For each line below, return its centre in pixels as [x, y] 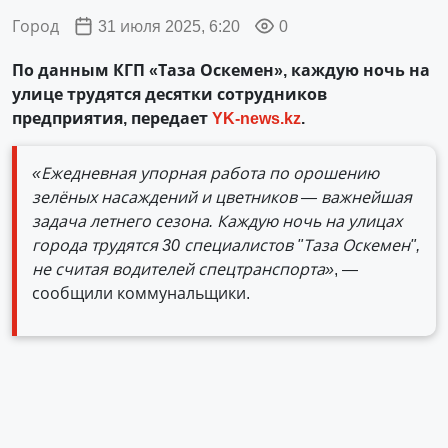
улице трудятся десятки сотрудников [169, 94]
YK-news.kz [256, 118]
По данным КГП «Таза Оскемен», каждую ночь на [221, 70]
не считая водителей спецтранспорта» [183, 269]
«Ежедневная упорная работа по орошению [205, 173]
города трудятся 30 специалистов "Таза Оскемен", [226, 245]
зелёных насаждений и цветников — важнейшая [222, 197]
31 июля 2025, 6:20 [169, 26]
